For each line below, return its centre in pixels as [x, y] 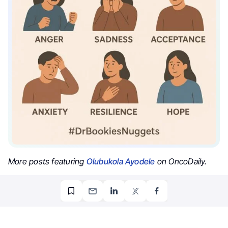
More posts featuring [47, 162]
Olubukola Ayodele [121, 162]
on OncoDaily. [181, 162]
